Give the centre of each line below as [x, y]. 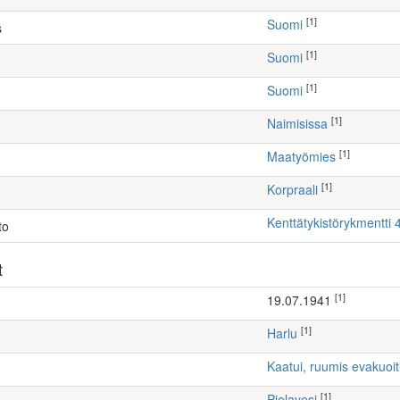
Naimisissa [302, 123]
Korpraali [296, 189]
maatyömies [307, 156]
